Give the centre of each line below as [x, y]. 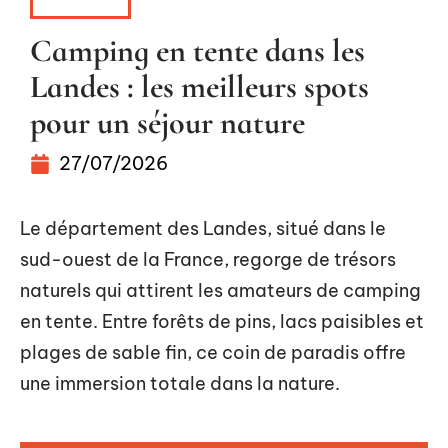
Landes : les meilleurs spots [199, 86]
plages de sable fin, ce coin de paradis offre [213, 352]
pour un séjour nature [167, 122]
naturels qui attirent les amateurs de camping [220, 290]
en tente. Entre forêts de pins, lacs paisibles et [222, 321]
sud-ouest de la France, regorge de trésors [208, 259]
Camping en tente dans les [197, 50]
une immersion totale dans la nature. [180, 383]
